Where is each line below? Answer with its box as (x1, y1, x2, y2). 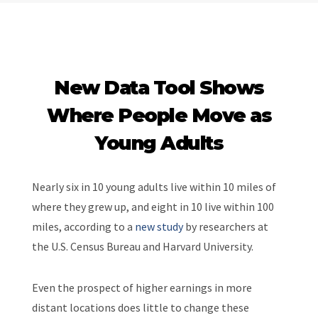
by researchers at (182, 219, 268, 234)
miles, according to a (31, 219, 135, 234)
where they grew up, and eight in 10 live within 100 (31, 199, 274, 214)
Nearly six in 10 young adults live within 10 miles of (31, 179, 276, 194)
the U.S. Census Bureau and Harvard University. (31, 238, 253, 253)
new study (134, 219, 183, 234)
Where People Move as (47, 103, 271, 127)
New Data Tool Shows (54, 75, 264, 99)
